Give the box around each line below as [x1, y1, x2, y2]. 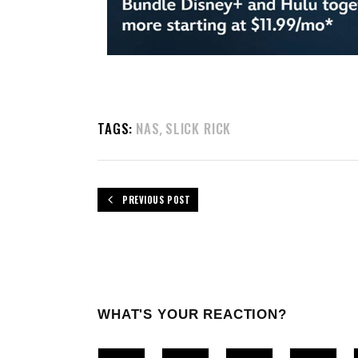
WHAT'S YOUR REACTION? [97, 306, 287, 322]
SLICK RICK [165, 117, 232, 138]
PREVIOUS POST [122, 193, 191, 206]
